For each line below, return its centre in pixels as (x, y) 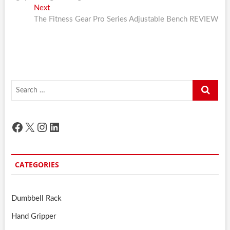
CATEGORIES (37, 165)
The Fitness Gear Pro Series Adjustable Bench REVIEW (127, 20)
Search (204, 85)
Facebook (36, 127)
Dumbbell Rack (36, 199)
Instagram (62, 127)
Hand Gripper (33, 217)
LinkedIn (70, 127)
